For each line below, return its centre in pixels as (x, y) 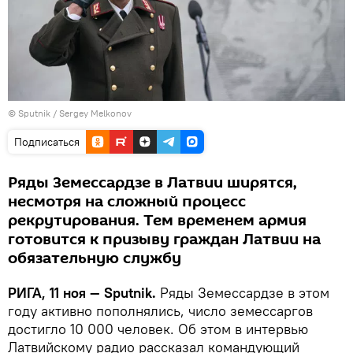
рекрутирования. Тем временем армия (157, 220)
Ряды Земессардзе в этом (245, 292)
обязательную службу (95, 258)
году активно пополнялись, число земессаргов (160, 310)
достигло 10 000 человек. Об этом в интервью (158, 329)
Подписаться (47, 141)
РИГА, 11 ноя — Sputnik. (84, 292)
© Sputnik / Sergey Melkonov (70, 113)
